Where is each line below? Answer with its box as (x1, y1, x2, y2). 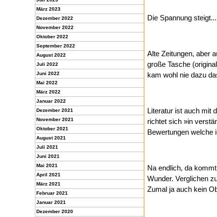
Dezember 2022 (36, 15, 73, 21)
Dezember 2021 (36, 108, 73, 113)
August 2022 (36, 52, 66, 58)
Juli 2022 (36, 62, 58, 67)
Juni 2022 (36, 71, 60, 76)
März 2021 (36, 181, 61, 186)
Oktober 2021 (36, 126, 68, 131)
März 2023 (36, 6, 61, 12)
